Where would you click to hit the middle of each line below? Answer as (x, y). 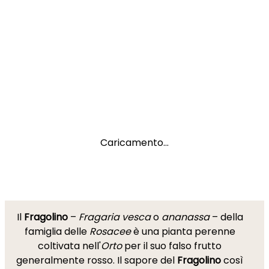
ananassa (185, 217)
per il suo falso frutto (172, 246)
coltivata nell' (69, 246)
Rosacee (110, 231)
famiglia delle (57, 231)
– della (226, 217)
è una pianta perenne (183, 231)
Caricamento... (134, 143)
